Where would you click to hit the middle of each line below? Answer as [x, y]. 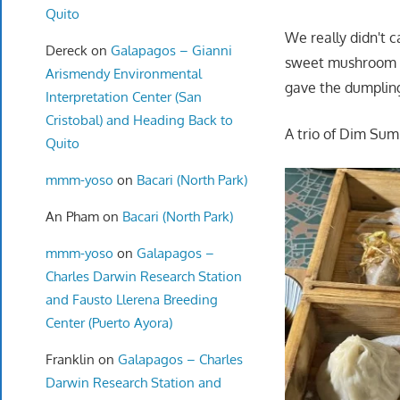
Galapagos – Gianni [171, 50]
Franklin [70, 359]
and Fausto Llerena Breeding [131, 299]
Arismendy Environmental [123, 73]
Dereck [66, 50]
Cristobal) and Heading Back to [139, 120]
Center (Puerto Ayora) [108, 322]
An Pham [72, 216]
